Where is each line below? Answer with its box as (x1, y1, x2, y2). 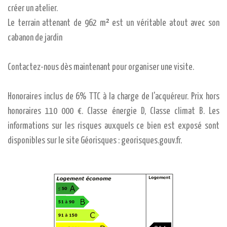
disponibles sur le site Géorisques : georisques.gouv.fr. (8, 136, 182, 145)
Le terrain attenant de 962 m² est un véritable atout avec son (8, 19, 219, 28)
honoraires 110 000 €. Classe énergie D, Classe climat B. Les (8, 107, 219, 116)
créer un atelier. (8, 4, 58, 13)
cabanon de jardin (8, 33, 62, 43)
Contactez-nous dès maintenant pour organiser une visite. (8, 63, 194, 72)
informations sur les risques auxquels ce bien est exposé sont (8, 122, 219, 131)
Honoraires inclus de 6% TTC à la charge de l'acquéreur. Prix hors (8, 92, 219, 101)
